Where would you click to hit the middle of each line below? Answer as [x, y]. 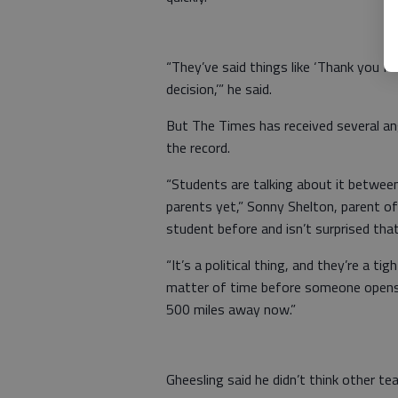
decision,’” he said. [219, 88]
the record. [198, 147]
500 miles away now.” [231, 309]
